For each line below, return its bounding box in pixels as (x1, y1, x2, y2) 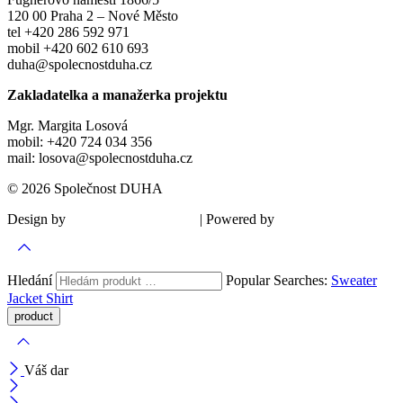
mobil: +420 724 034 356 (7, 134, 152, 149)
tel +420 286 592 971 (7, 24, 130, 40)
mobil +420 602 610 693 (7, 40, 148, 56)
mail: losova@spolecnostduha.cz (7, 150, 193, 166)
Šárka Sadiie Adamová (69, 212, 196, 227)
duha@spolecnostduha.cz (7, 57, 152, 72)
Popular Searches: (226, 273, 331, 288)
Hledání (7, 273, 56, 288)
